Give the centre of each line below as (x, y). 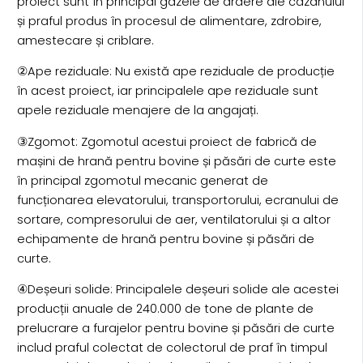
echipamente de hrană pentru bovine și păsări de (165, 239)
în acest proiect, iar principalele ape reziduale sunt (167, 91)
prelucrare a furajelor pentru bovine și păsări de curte (175, 329)
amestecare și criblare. (85, 40)
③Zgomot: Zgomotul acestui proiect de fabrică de (167, 141)
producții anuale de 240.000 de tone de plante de (165, 309)
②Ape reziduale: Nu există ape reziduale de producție (175, 72)
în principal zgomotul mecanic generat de (142, 180)
